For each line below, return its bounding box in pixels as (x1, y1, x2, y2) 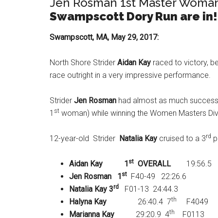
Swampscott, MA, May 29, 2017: (50, 33, 163, 42)
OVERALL (138, 159, 171, 168)
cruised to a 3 (157, 134, 206, 143)
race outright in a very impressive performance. (50, 71, 211, 80)
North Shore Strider (50, 58, 117, 67)
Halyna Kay (69, 197, 107, 206)
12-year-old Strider (50, 134, 119, 143)
